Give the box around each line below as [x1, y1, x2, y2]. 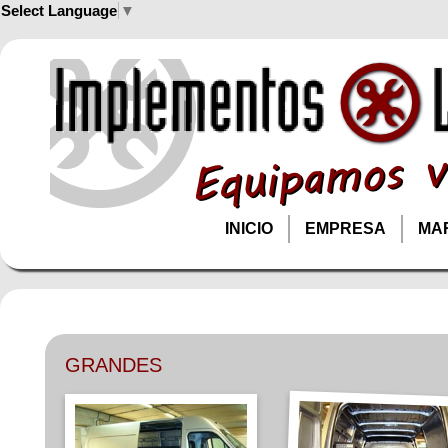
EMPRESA [305, 219, 386, 237]
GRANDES [65, 353, 162, 376]
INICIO [225, 219, 273, 237]
